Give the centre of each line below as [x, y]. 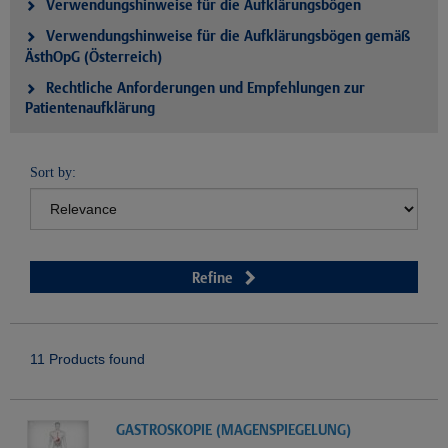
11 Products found [87, 359]
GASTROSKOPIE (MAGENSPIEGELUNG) [233, 430]
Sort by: [53, 173]
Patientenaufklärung [90, 108]
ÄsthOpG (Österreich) [93, 57]
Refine [212, 278]
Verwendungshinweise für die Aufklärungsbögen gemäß [228, 36]
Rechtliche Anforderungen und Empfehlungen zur [205, 88]
